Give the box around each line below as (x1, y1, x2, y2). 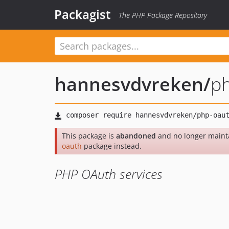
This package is (62, 131, 116, 141)
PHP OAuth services (55, 165, 163, 182)
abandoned (116, 131, 156, 141)
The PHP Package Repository (119, 10, 207, 20)
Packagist (54, 6, 111, 22)
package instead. (82, 141, 142, 151)
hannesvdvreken (55, 72, 203, 97)
